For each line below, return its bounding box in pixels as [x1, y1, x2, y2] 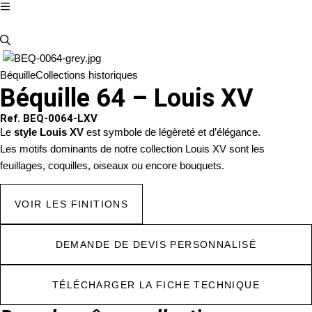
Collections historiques [36, 69, 138, 81]
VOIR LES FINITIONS [15, 198, 129, 210]
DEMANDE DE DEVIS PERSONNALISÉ [55, 239, 257, 251]
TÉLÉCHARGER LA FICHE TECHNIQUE [52, 279, 260, 291]
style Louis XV [14, 126, 84, 138]
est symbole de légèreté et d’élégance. [84, 126, 260, 138]
